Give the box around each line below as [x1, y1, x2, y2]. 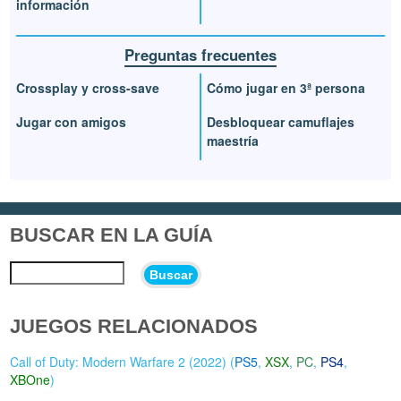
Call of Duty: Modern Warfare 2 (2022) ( [10, 352, 235, 371]
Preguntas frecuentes [124, 44, 277, 66]
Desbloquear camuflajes [207, 112, 354, 131]
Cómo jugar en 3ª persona [207, 79, 365, 98]
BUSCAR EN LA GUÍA [10, 224, 214, 247]
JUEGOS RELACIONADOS [10, 314, 259, 337]
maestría [207, 131, 259, 149]
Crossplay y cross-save [16, 79, 160, 98]
